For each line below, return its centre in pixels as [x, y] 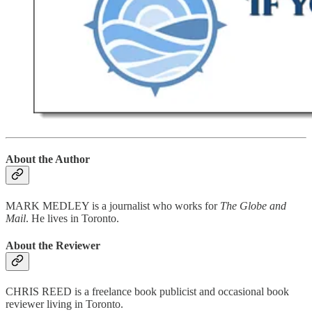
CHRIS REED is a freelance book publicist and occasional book [147, 292]
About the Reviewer [53, 245]
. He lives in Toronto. [72, 218]
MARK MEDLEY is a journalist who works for [113, 205]
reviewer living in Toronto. [64, 304]
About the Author [48, 159]
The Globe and [253, 205]
